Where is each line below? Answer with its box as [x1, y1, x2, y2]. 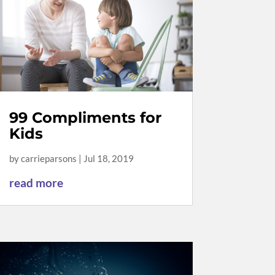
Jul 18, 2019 [83, 152, 134, 164]
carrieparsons [20, 152, 77, 164]
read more [9, 175, 63, 190]
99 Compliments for [9, 108, 161, 126]
